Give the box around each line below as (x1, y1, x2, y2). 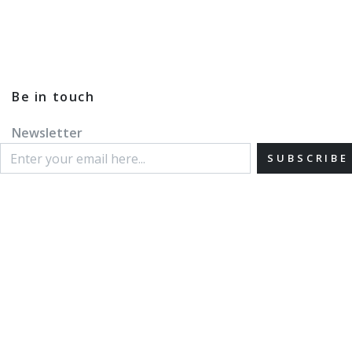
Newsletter (12, 123, 82, 141)
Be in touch (12, 87, 95, 105)
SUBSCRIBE (267, 151, 349, 166)
